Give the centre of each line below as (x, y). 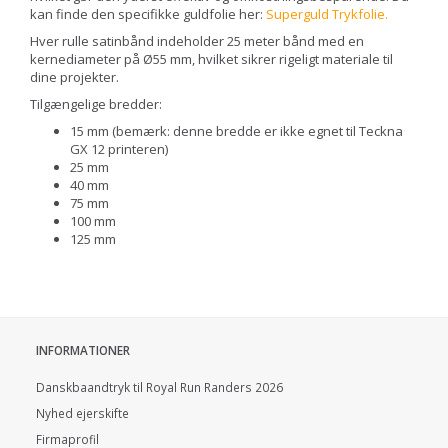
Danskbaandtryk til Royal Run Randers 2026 (159, 386)
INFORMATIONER (83, 349)
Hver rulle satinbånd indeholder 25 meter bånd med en (197, 40)
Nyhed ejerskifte (82, 412)
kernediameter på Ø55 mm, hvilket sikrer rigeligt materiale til (211, 58)
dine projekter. (74, 76)
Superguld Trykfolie (325, 13)
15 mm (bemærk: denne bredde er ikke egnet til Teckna (236, 130)
